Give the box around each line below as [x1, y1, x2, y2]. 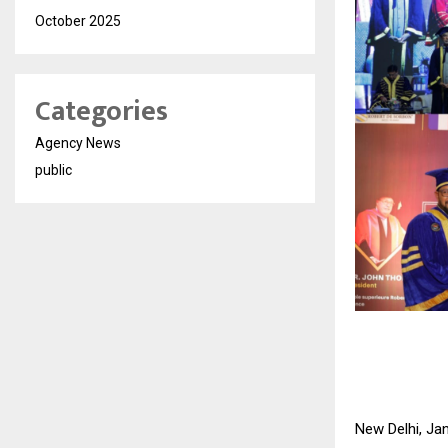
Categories [35, 88, 168, 135]
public [35, 162, 72, 178]
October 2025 [35, 13, 121, 29]
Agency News [35, 135, 121, 151]
